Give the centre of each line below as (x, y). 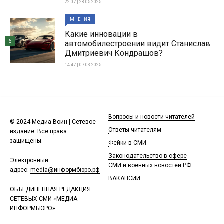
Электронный (29, 160)
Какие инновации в (101, 34)
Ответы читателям (135, 130)
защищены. (26, 141)
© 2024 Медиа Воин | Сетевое (53, 122)
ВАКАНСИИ (124, 178)
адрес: (20, 170)
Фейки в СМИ (127, 143)
